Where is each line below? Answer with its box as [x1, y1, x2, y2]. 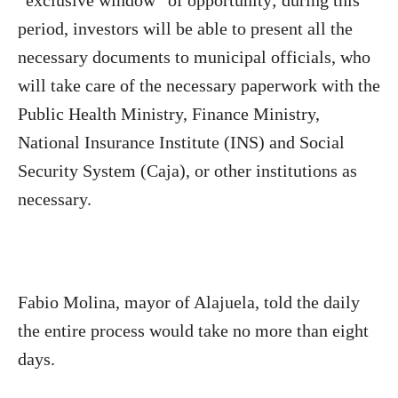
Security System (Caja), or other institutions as [18, 161, 357, 180]
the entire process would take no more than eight [18, 321, 369, 340]
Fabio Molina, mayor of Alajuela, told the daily [18, 292, 360, 312]
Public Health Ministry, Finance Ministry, [18, 104, 320, 123]
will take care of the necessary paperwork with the [18, 76, 380, 95]
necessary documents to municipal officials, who [18, 47, 370, 67]
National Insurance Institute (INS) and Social [18, 132, 345, 152]
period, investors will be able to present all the [18, 19, 353, 38]
